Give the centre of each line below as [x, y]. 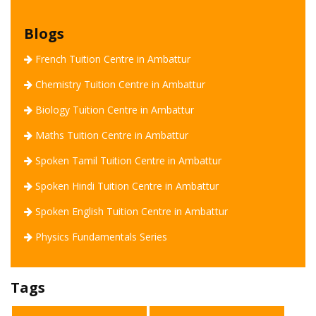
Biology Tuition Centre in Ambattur [115, 109]
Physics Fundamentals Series [101, 236]
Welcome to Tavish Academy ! [198, 217]
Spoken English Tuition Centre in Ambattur [132, 211]
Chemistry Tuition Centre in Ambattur [120, 84]
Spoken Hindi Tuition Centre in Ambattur [127, 186]
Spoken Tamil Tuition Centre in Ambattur [128, 160]
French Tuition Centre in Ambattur [113, 59]
